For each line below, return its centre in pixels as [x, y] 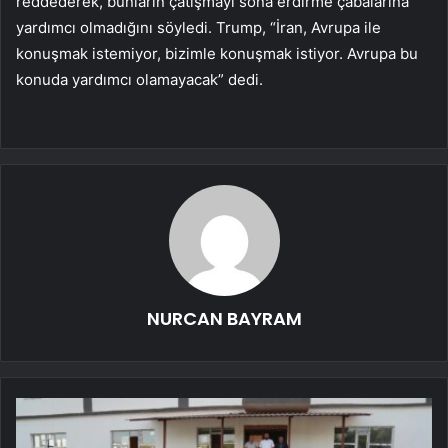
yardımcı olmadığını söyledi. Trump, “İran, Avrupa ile [198, 28]
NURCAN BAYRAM [224, 319]
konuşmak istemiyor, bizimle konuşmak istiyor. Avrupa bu [217, 54]
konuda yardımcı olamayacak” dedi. [139, 80]
